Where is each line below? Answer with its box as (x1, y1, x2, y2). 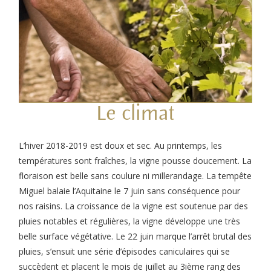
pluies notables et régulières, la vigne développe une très (19, 215, 241, 227)
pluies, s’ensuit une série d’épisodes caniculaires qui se (19, 245, 230, 257)
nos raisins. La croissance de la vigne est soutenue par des (19, 200, 249, 212)
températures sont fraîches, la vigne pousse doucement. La (19, 154, 252, 166)
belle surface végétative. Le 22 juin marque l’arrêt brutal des (19, 230, 252, 242)
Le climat (96, 103, 175, 124)
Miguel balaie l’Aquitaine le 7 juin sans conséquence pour (19, 184, 241, 197)
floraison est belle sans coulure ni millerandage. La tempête (19, 169, 252, 181)
